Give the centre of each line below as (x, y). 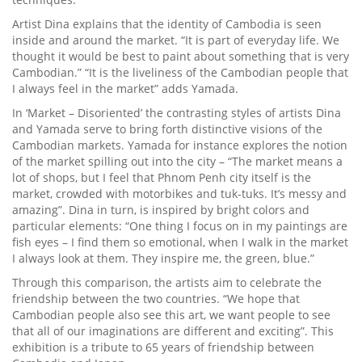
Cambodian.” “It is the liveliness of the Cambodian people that (180, 72)
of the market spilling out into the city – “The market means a (177, 161)
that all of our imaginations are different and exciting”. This (173, 331)
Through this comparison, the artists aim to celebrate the (167, 282)
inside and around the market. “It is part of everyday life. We (176, 40)
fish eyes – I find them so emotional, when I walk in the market (180, 242)
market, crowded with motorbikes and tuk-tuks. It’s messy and (179, 194)
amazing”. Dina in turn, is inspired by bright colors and (161, 210)
